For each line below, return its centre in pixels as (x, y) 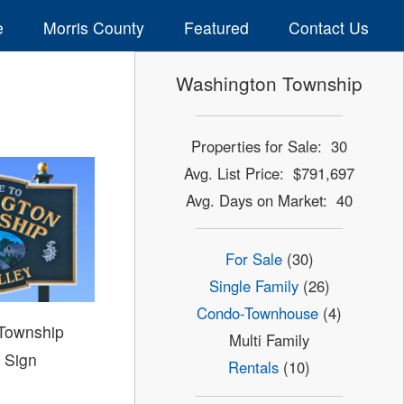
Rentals (254, 367)
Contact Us (328, 27)
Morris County (93, 27)
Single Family (253, 286)
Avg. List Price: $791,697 (270, 173)
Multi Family (270, 340)
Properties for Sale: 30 (270, 146)
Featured (216, 27)
